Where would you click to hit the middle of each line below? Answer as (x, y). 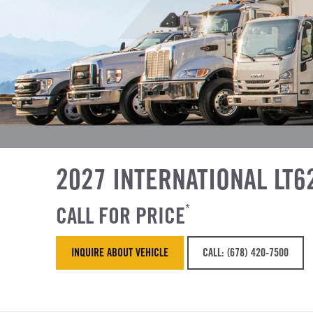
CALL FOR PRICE (121, 216)
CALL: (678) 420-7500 (246, 253)
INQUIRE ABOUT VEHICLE (120, 253)
